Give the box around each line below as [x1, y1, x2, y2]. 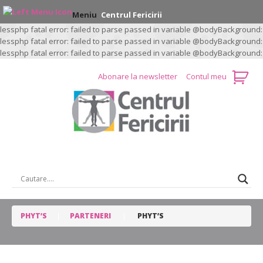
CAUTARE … [110, 154, 153, 164]
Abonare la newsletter [98, 71, 179, 82]
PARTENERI [70, 210, 111, 221]
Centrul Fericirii [101, 9, 162, 20]
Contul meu [186, 71, 227, 82]
